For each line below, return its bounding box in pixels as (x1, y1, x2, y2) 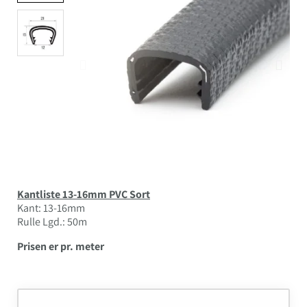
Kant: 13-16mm (17, 201, 85, 216)
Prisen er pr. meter (17, 239, 104, 254)
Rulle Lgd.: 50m (17, 214, 87, 230)
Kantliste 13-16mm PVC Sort (17, 187, 150, 202)
